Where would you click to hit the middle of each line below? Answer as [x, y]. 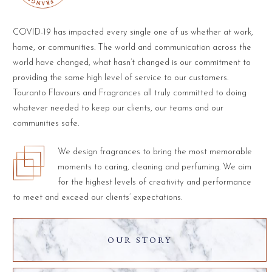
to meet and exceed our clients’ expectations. [97, 197]
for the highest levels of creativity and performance [155, 182]
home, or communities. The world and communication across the [132, 47]
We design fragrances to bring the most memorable [155, 152]
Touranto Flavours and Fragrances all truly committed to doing [129, 93]
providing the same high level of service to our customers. [120, 78]
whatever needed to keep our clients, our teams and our [118, 108]
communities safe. [46, 123]
